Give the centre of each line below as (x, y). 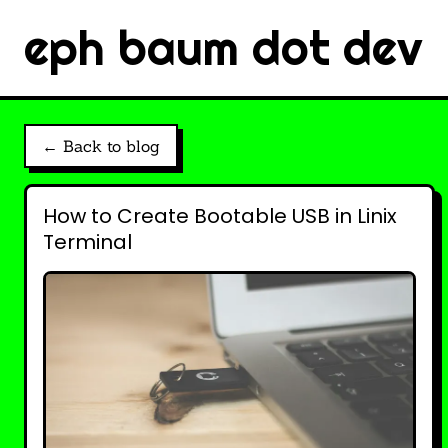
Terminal (87, 242)
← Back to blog (101, 146)
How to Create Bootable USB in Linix (220, 216)
